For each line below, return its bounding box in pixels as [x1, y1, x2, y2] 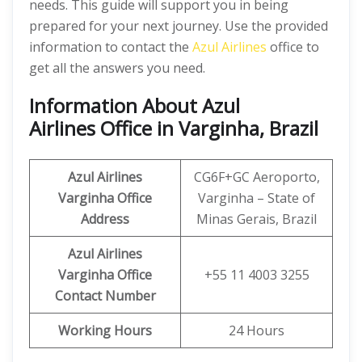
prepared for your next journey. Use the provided [29, 17, 328, 35]
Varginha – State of [198, 189, 315, 207]
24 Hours [229, 322, 284, 339]
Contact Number [54, 287, 156, 305]
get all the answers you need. [29, 59, 205, 77]
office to [267, 38, 319, 56]
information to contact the [29, 38, 192, 56]
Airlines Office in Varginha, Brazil [29, 115, 318, 141]
